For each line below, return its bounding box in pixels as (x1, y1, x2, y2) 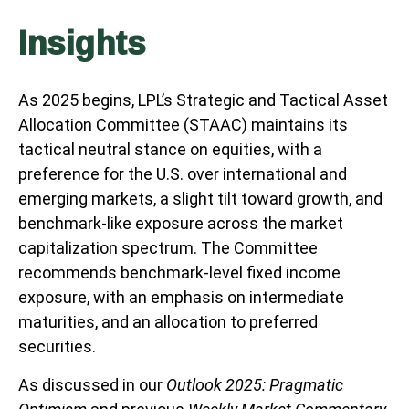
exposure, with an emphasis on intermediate (18, 287, 344, 307)
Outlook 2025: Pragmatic (166, 374, 343, 394)
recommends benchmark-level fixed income (18, 262, 341, 282)
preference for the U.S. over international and (18, 163, 347, 184)
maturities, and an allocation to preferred (18, 311, 318, 331)
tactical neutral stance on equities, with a (18, 139, 322, 159)
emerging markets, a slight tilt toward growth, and (18, 188, 383, 208)
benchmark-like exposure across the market (18, 213, 343, 233)
